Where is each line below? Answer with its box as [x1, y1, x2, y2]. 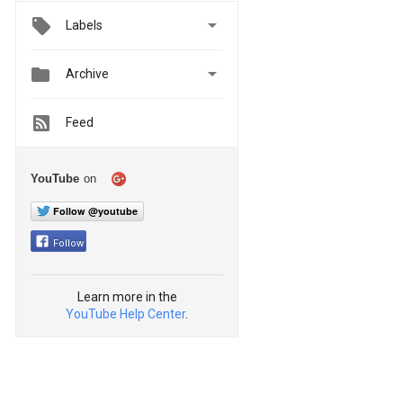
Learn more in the [76, 289, 177, 304]
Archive [66, 67, 109, 82]
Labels [66, 18, 103, 32]
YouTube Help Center [66, 306, 185, 321]
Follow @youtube [53, 203, 138, 218]
